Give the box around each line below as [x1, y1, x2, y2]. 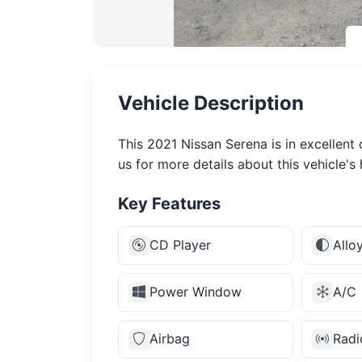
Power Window [149, 284, 242, 301]
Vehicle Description [118, 90, 304, 115]
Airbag [149, 330, 190, 347]
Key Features [118, 193, 221, 213]
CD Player [149, 237, 211, 254]
